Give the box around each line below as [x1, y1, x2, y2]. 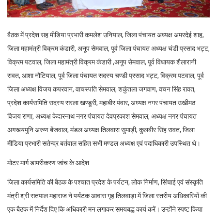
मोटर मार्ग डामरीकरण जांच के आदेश [7, 158, 89, 167]
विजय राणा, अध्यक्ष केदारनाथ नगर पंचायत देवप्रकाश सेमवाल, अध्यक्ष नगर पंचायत [7, 112, 197, 120]
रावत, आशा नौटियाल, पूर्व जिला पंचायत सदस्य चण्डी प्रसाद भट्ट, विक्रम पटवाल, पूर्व [7, 71, 204, 79]
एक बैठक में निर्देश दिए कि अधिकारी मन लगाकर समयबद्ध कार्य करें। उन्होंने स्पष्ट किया [7, 205, 202, 213]
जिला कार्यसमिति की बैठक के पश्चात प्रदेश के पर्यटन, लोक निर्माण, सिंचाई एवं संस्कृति [7, 178, 203, 186]
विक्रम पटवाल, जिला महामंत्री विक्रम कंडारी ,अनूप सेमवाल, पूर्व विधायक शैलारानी [7, 58, 196, 66]
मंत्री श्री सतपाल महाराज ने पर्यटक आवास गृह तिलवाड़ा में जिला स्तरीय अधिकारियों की [7, 191, 207, 200]
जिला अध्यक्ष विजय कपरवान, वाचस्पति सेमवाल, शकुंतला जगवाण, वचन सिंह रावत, [7, 85, 196, 93]
